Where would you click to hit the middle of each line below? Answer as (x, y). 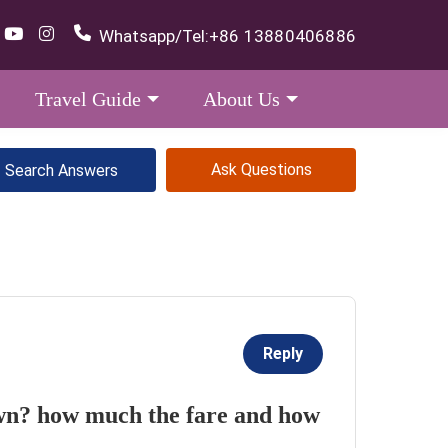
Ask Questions (261, 169)
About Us (241, 99)
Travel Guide (88, 99)
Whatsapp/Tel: (154, 35)
